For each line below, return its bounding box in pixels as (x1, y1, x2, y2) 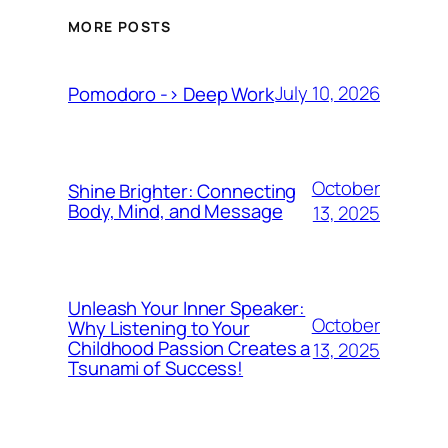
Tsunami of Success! (68, 354, 244, 381)
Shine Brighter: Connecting (68, 177, 297, 204)
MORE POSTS (68, 16, 171, 36)
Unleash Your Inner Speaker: (68, 294, 306, 321)
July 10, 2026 (275, 80, 380, 107)
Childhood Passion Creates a (68, 334, 311, 361)
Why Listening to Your (68, 314, 250, 341)
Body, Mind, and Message (68, 197, 283, 224)
